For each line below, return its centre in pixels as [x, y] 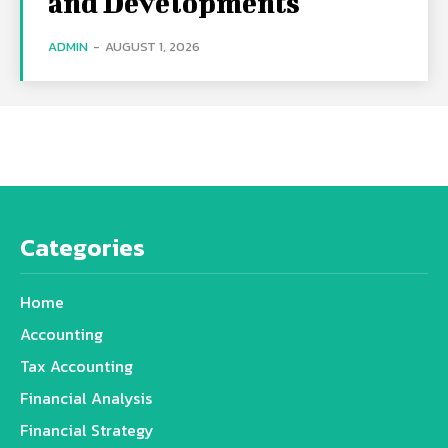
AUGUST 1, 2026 [152, 47]
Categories [82, 248]
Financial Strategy [87, 430]
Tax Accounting [76, 366]
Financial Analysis [86, 398]
